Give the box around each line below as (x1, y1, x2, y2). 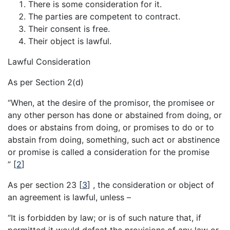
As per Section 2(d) (8, 77, 84, 88)
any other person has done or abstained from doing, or (8, 110, 222, 121)
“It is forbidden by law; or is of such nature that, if (8, 213, 201, 223)
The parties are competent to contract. (28, 11, 180, 22)
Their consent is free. (28, 24, 110, 34)
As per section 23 (8, 180, 79, 190)
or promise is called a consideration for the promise (8, 147, 209, 158)
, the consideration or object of (90, 180, 214, 190)
